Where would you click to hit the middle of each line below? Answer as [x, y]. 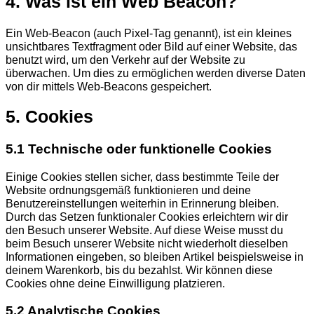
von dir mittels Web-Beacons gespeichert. [109, 86]
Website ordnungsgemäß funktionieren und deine [128, 190]
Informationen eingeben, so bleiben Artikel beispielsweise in [155, 256]
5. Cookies [49, 117]
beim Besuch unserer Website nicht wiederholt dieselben [147, 243]
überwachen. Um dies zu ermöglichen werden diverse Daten [156, 73]
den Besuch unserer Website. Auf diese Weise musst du [144, 230]
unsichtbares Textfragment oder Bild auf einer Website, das [151, 46]
